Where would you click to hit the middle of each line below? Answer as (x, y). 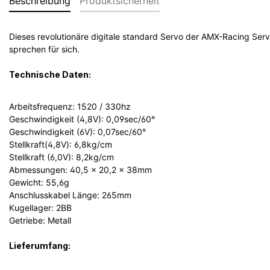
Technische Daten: (50, 74)
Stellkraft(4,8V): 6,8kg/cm (61, 144)
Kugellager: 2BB (40, 207)
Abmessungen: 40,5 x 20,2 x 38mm (80, 169)
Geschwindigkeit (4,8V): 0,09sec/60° (82, 119)
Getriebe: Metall (40, 220)
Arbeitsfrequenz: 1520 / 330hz (70, 106)
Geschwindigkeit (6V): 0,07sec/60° (77, 131)
